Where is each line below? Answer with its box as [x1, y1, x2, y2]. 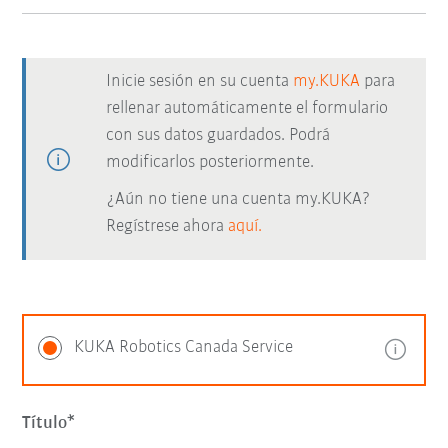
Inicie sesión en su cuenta [106, 72, 294, 91]
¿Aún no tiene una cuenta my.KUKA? [106, 190, 372, 209]
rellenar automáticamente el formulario [106, 99, 389, 118]
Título [22, 414, 68, 433]
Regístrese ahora [106, 217, 229, 236]
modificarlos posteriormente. [106, 153, 315, 172]
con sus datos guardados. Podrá [106, 126, 331, 145]
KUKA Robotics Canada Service [74, 338, 294, 357]
